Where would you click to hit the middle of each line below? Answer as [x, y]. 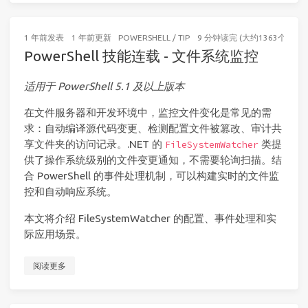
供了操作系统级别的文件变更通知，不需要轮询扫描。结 [153, 160]
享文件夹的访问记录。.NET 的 [95, 144]
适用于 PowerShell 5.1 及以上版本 [104, 87]
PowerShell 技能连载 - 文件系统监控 [141, 56]
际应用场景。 [55, 234]
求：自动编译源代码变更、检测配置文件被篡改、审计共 [153, 129]
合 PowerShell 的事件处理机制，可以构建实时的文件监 [152, 176]
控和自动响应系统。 [70, 192]
